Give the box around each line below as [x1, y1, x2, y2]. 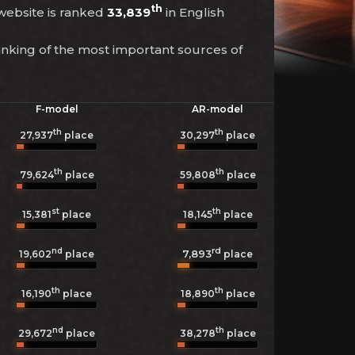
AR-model [192, 103, 243, 115]
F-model [35, 103, 78, 115]
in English [162, 5, 224, 20]
